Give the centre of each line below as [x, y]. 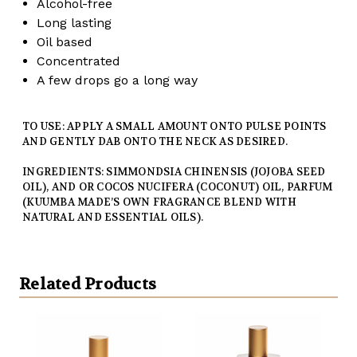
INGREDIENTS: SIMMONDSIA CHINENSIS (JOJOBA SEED [174, 171]
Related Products [88, 284]
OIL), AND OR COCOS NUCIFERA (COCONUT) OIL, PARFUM [178, 186]
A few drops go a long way [118, 80]
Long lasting [75, 22]
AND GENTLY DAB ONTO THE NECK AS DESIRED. [155, 141]
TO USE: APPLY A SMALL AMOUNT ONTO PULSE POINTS [175, 126]
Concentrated [79, 61]
